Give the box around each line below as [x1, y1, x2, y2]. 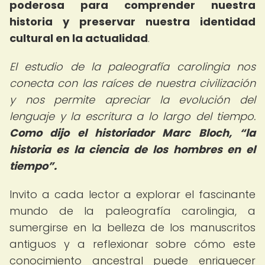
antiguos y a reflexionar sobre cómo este [9, 237, 256, 251]
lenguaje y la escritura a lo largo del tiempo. [9, 109, 256, 124]
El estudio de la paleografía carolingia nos [9, 59, 256, 74]
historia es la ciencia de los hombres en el [9, 142, 256, 157]
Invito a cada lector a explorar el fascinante [9, 187, 256, 202]
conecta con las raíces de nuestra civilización [9, 76, 256, 91]
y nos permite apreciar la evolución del [9, 92, 256, 107]
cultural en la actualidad [9, 31, 148, 46]
